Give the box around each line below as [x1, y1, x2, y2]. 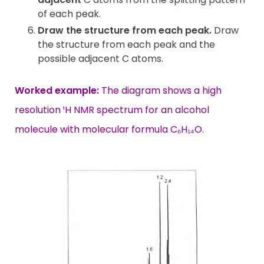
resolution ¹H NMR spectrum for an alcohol [15, 103, 209, 117]
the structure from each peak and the [38, 38, 215, 52]
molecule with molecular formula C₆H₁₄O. [15, 123, 204, 137]
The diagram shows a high [99, 84, 222, 98]
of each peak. [38, 6, 101, 21]
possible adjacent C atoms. [38, 52, 163, 66]
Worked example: [15, 84, 99, 98]
